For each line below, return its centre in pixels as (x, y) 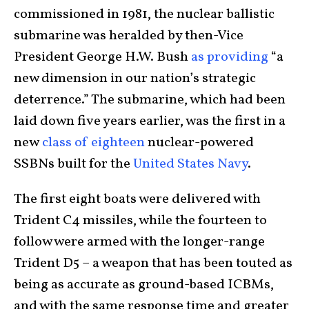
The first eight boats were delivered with (137, 200)
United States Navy (190, 165)
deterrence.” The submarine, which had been (150, 100)
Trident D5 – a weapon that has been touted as (153, 264)
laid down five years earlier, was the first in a (150, 122)
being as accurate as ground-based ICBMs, (144, 285)
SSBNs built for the (73, 165)
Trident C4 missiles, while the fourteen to (140, 221)
